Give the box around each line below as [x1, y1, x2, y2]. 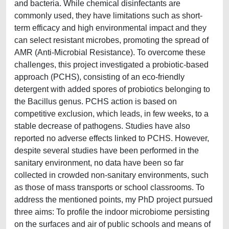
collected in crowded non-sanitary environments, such [14, 171, 209, 179]
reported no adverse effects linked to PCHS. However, [14, 134, 209, 143]
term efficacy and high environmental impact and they [14, 24, 207, 32]
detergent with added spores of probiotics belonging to [14, 85, 210, 94]
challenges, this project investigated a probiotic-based [14, 60, 209, 69]
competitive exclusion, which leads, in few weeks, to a [14, 109, 209, 118]
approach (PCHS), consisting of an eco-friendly [14, 73, 185, 81]
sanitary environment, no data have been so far [14, 158, 184, 167]
